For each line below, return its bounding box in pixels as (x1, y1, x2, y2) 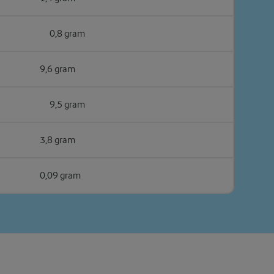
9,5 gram (50, 99, 86, 110)
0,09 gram (40, 170, 81, 181)
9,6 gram (40, 64, 76, 75)
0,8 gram (50, 28, 86, 39)
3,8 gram (40, 135, 76, 146)
